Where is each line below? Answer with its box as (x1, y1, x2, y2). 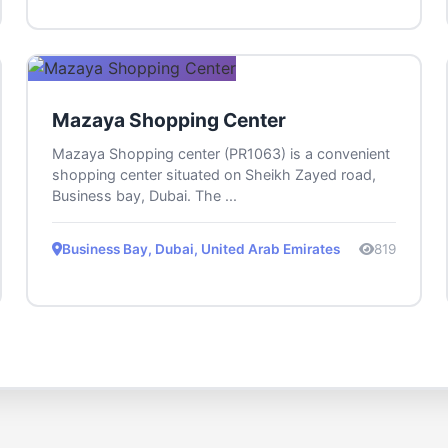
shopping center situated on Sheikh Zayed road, (52, 166, 377, 184)
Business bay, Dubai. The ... (52, 187, 238, 205)
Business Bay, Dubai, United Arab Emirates (62, 241, 341, 258)
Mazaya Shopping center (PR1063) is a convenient (52, 145, 391, 163)
